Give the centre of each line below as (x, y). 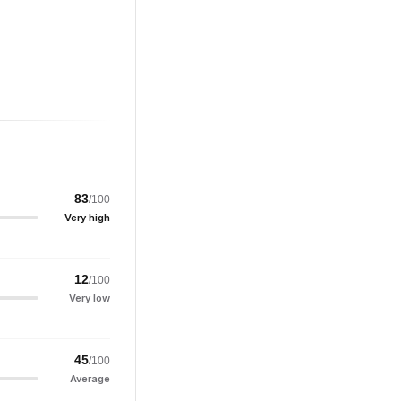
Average (90, 379)
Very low (90, 298)
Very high (87, 218)
